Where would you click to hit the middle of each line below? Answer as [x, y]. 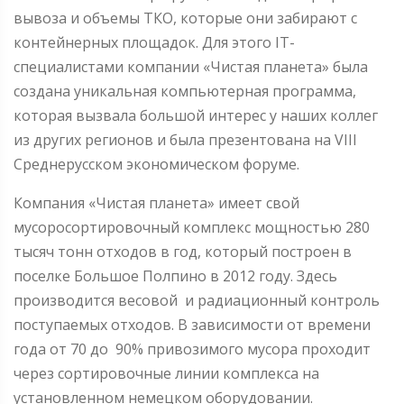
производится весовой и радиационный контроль [197, 300]
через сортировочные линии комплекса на [166, 373]
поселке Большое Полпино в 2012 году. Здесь [175, 275]
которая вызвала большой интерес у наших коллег [196, 115]
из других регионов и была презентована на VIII [185, 139]
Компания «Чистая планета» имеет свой [156, 202]
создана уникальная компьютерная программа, [185, 91]
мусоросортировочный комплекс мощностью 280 [192, 227]
